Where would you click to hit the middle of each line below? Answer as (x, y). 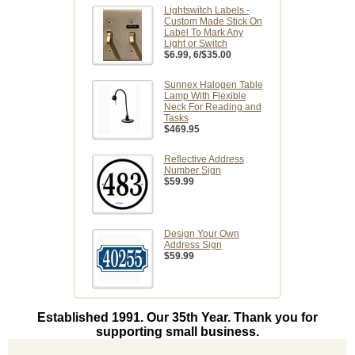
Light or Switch (195, 44)
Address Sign (193, 245)
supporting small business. (177, 332)
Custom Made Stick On (213, 22)
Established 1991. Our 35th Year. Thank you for (177, 318)
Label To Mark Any (203, 33)
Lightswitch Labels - (206, 11)
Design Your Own (201, 234)
